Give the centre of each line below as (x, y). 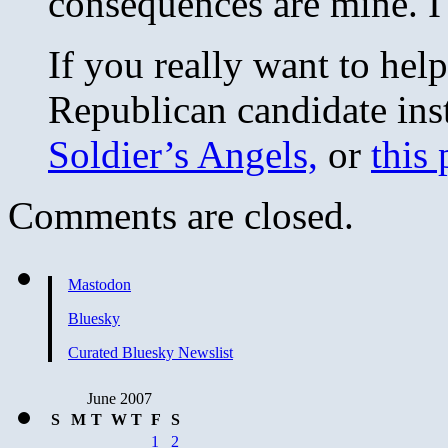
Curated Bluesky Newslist (150, 352)
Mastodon (99, 284)
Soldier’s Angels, (183, 154)
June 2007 (119, 398)
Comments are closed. (181, 215)
